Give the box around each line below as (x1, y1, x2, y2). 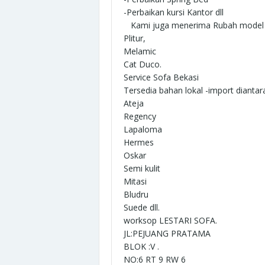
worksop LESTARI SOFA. (124, 214, 217, 226)
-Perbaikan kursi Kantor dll (124, 6, 224, 18)
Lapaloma (124, 123, 162, 135)
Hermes (124, 136, 154, 148)
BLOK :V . (124, 240, 159, 252)
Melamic (124, 45, 156, 57)
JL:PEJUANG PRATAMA (124, 227, 211, 239)
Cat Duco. (124, 58, 161, 70)
